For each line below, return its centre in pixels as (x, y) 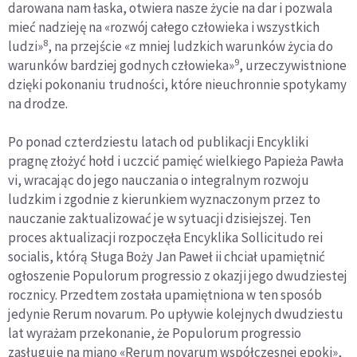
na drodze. (38, 104)
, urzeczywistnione (293, 66)
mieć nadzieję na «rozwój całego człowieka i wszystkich (164, 27)
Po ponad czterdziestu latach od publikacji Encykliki (158, 142)
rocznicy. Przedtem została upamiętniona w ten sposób (165, 295)
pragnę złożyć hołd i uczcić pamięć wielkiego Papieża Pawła (176, 161)
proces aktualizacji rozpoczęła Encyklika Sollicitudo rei (165, 238)
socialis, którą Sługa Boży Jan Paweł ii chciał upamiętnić (167, 257)
